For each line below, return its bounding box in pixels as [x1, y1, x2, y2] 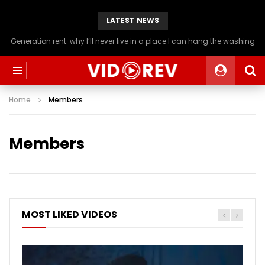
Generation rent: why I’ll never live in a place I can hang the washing [10, 36, 255, 46]
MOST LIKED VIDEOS [22, 208, 117, 222]
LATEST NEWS [106, 15, 159, 25]
